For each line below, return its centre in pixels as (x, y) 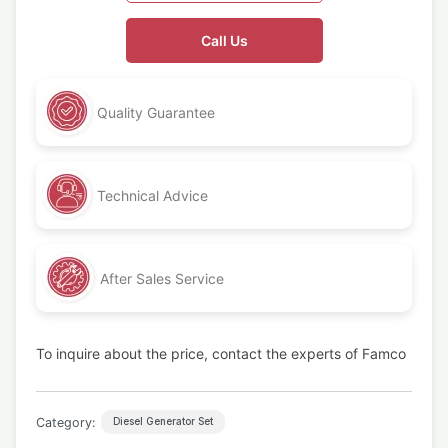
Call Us (224, 40)
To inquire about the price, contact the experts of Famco (221, 353)
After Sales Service (162, 278)
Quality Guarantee (156, 112)
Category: (65, 422)
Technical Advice (152, 195)
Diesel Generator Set (163, 421)
